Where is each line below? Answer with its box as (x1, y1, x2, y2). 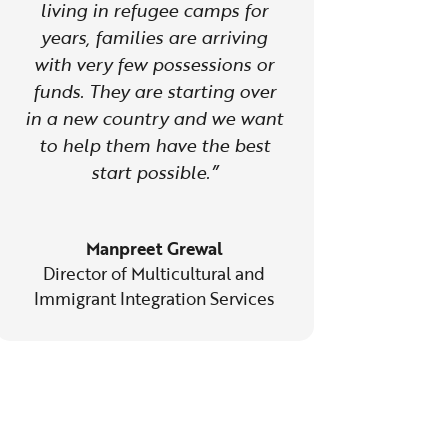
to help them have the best (38, 131, 270, 158)
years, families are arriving (41, 23, 268, 50)
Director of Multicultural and (43, 260, 266, 286)
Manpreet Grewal (85, 235, 223, 261)
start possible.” (90, 158, 218, 185)
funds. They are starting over (32, 77, 276, 104)
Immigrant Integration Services (34, 285, 275, 311)
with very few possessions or (34, 50, 275, 77)
